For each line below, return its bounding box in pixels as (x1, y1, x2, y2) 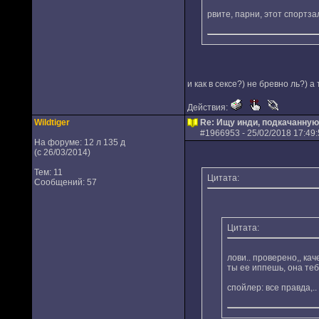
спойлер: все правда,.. (226, 283, 317, 293)
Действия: (187, 103, 230, 113)
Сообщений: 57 (33, 177, 97, 187)
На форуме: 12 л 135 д (33, 137, 125, 147)
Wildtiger (33, 117, 70, 127)
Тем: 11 (33, 167, 63, 177)
